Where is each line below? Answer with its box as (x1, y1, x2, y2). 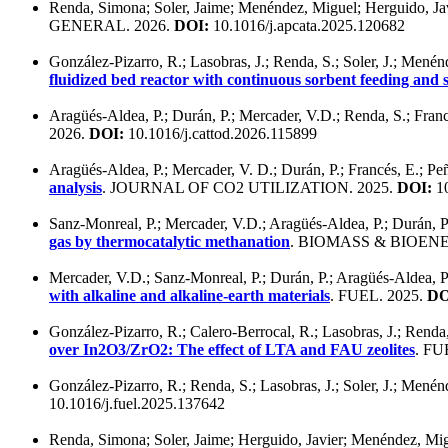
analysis (49, 178, 102, 196)
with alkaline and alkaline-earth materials (49, 286, 330, 304)
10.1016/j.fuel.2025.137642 (49, 394, 225, 412)
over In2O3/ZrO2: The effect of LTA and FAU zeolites (49, 340, 415, 358)
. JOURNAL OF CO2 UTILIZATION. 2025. (102, 178, 397, 196)
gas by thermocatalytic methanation (49, 232, 290, 250)
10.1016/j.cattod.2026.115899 (124, 124, 317, 142)
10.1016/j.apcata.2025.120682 (209, 16, 405, 34)
